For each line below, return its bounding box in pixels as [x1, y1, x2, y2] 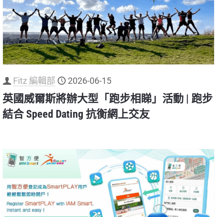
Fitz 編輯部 [13, 76, 55, 86]
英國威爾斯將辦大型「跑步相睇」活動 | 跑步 [2, 93, 213, 105]
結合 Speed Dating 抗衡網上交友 [2, 108, 150, 121]
